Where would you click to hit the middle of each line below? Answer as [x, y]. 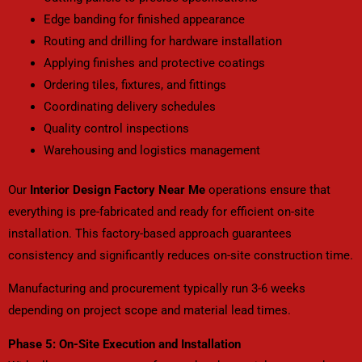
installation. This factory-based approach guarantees [150, 233]
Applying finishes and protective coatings [154, 63]
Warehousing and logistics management [152, 150]
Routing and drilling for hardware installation [162, 41]
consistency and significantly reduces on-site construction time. [181, 255]
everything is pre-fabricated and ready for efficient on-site [161, 211]
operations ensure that [268, 189]
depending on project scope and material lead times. [149, 311]
